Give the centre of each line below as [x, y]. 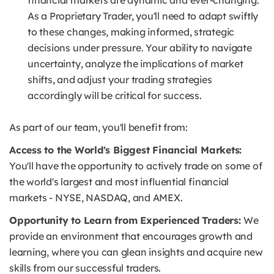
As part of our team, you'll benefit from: [98, 128]
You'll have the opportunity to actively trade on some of [136, 166]
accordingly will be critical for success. [115, 96]
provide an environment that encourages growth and [131, 236]
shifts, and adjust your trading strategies [120, 80]
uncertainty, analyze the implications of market [135, 64]
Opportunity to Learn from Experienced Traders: [127, 220]
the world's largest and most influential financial [119, 182]
